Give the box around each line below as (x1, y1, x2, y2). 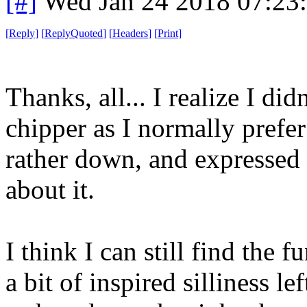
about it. (5, 174, 95, 204)
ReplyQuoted (45, 27, 103, 39)
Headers (112, 27, 148, 39)
